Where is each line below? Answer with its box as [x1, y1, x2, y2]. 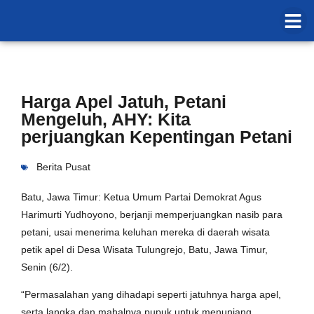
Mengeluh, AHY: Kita [21, 109, 191, 129]
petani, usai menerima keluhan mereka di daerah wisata [21, 226, 270, 238]
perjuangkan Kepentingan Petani [21, 127, 292, 146]
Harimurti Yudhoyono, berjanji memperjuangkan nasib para [21, 209, 282, 220]
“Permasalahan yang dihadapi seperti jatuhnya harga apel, [21, 289, 281, 301]
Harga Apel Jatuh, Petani [21, 92, 226, 111]
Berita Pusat [36, 161, 90, 172]
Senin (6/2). [21, 261, 73, 273]
